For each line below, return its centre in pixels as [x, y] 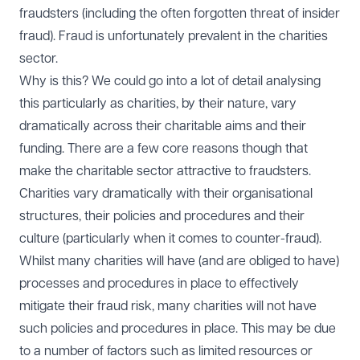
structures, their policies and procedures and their [162, 216]
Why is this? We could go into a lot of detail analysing [170, 81]
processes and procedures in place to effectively [159, 284]
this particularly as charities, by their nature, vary [158, 104]
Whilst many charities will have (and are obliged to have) [179, 261]
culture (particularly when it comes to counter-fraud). [170, 239]
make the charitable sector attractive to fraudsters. [165, 171]
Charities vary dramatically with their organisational [166, 194]
